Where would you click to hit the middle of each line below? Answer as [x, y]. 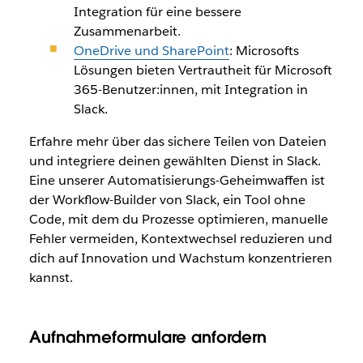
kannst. [51, 278]
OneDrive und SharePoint [151, 51]
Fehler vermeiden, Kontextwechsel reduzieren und [180, 239]
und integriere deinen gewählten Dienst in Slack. [175, 161]
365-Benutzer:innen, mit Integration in [190, 90]
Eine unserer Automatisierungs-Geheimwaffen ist [177, 181]
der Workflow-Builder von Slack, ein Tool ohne [167, 200]
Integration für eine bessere [157, 12]
